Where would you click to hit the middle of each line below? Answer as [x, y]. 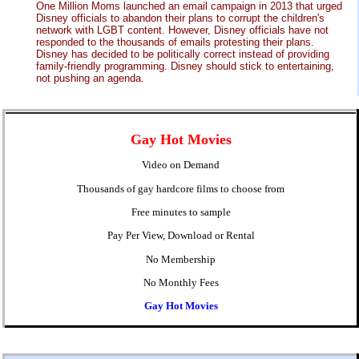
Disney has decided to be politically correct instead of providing [183, 54]
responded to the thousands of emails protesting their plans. [175, 42]
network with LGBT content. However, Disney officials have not [182, 30]
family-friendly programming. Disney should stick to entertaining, [185, 66]
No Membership [181, 259]
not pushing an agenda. [90, 78]
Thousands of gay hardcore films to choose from [181, 188]
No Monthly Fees [181, 282]
